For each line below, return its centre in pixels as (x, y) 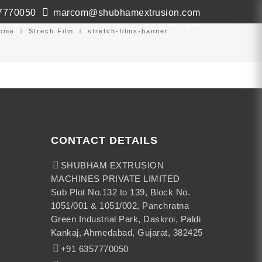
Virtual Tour (173, 23)
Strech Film (51, 31)
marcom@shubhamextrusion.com (125, 13)
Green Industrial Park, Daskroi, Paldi (126, 219)
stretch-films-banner (128, 31)
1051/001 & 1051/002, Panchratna (120, 206)
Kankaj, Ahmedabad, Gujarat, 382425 (127, 232)
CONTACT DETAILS (104, 140)
